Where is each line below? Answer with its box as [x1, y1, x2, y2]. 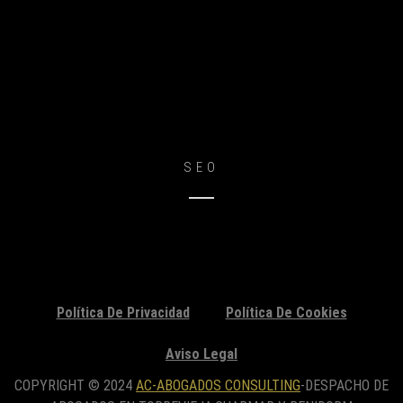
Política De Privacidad [56, 303, 190, 321]
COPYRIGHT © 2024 [14, 376, 136, 394]
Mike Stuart [148, 130, 255, 157]
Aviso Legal [166, 345, 237, 363]
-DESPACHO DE [300, 376, 389, 394]
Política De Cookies [225, 303, 347, 321]
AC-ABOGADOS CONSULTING [136, 376, 300, 394]
